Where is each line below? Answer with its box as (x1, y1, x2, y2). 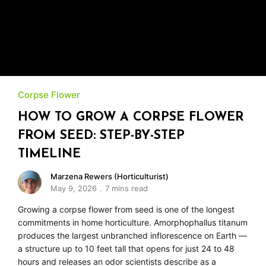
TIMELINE (18, 147, 81, 160)
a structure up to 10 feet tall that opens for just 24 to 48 (18, 243, 235, 254)
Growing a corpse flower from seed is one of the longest (18, 204, 235, 214)
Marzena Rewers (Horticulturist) (50, 171, 169, 181)
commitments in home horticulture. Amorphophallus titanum (18, 217, 248, 227)
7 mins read (105, 183, 148, 193)
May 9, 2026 (50, 183, 97, 193)
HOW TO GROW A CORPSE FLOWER (18, 110, 244, 123)
